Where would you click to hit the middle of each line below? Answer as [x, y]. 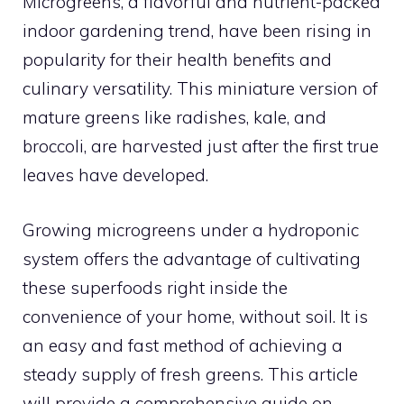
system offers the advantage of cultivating [192, 258]
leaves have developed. [115, 175]
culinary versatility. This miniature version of [200, 88]
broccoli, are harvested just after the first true [201, 146]
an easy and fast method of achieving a [183, 345]
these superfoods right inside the [155, 287]
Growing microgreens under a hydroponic [191, 230]
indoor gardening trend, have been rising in [197, 31]
